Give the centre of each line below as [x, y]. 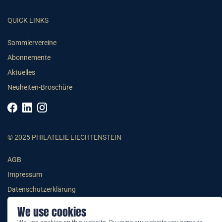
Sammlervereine [32, 43]
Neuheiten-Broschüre [40, 88]
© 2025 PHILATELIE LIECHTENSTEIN [64, 138]
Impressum [25, 175]
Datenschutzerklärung [42, 190]
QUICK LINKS [28, 21]
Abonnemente [29, 58]
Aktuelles [21, 73]
